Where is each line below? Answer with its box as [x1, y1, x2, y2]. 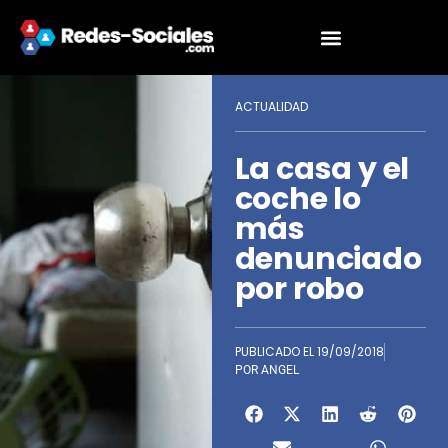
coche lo [234, 178, 362, 221]
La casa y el [234, 148, 410, 191]
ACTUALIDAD [234, 97, 308, 115]
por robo [234, 268, 365, 311]
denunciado [234, 238, 422, 281]
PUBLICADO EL [234, 343, 317, 361]
